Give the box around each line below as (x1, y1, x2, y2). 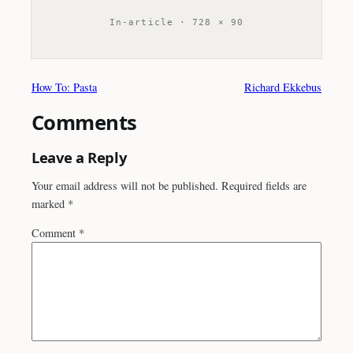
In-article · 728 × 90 (109, 17, 244, 28)
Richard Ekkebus (244, 79, 321, 95)
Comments (32, 109, 137, 137)
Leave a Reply (32, 147, 127, 168)
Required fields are (221, 177, 307, 193)
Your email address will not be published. (32, 177, 218, 193)
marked (32, 195, 68, 211)
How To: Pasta (32, 79, 97, 95)
